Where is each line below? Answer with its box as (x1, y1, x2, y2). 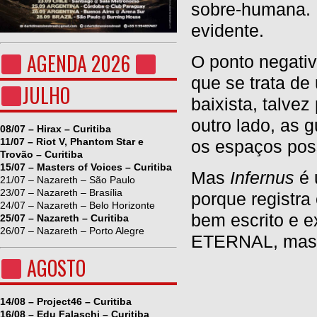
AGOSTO (22, 253, 86, 282)
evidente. (191, 21, 264, 40)
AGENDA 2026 (26, 49, 130, 78)
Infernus (225, 168, 294, 188)
